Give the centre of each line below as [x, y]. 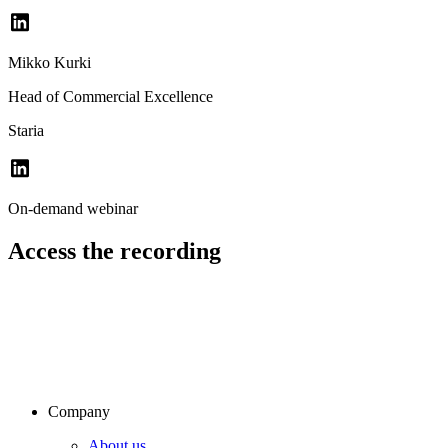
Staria [26, 131]
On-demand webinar [73, 209]
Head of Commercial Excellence [110, 97]
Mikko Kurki [49, 63]
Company [79, 412]
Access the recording [114, 251]
